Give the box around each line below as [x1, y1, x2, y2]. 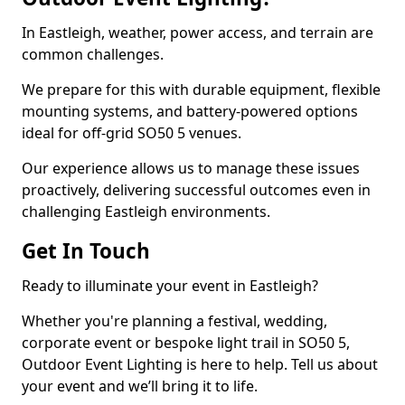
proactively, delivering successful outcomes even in [22, 180, 371, 200]
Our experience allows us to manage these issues [22, 158, 360, 178]
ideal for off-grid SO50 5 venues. [22, 123, 241, 143]
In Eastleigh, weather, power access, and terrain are [22, 23, 373, 42]
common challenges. [22, 44, 164, 64]
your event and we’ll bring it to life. [22, 376, 258, 396]
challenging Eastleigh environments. [22, 202, 270, 221]
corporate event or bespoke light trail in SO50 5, [22, 333, 350, 353]
